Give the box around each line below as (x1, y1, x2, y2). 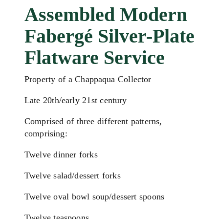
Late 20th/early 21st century (24, 95, 127, 105)
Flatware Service (24, 46, 165, 68)
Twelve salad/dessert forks (24, 171, 121, 180)
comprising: (24, 129, 67, 138)
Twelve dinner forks (24, 150, 98, 159)
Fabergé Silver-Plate (24, 25, 195, 47)
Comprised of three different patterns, (24, 116, 162, 126)
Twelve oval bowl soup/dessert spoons (24, 192, 164, 201)
